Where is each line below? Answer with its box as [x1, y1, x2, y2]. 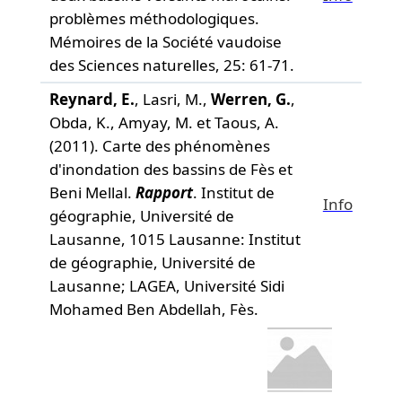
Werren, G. [210, 89, 291, 109]
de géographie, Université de [48, 252, 256, 273]
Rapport [135, 182, 193, 203]
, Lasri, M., [134, 89, 211, 109]
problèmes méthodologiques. [48, 8, 259, 29]
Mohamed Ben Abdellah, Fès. [48, 299, 258, 319]
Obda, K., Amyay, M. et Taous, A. [48, 112, 279, 133]
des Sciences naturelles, [48, 55, 220, 75]
